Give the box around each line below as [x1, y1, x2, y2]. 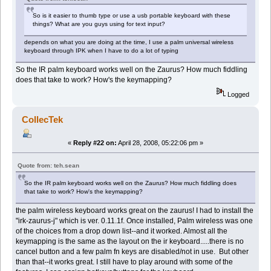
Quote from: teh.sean [18, 162, 80, 169]
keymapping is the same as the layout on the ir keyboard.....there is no [16, 237, 244, 246]
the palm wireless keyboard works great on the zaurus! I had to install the [16, 206, 254, 215]
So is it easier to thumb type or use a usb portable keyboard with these [33, 12, 231, 19]
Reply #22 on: [73, 139, 117, 147]
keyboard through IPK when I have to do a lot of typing [24, 47, 179, 54]
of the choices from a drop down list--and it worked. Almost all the [16, 227, 228, 236]
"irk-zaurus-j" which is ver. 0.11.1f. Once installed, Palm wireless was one [16, 217, 253, 226]
